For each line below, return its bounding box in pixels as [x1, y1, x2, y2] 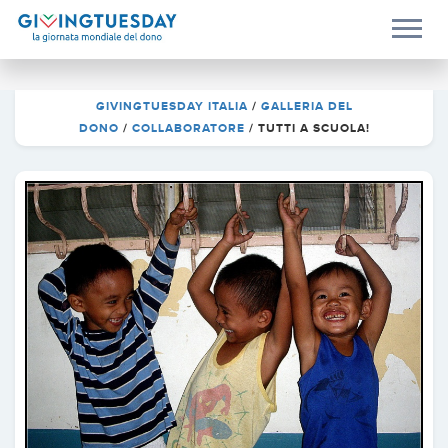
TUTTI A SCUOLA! [257, 120, 370, 136]
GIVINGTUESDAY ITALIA [95, 98, 248, 114]
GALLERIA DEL [260, 98, 353, 114]
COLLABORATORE [131, 120, 245, 136]
